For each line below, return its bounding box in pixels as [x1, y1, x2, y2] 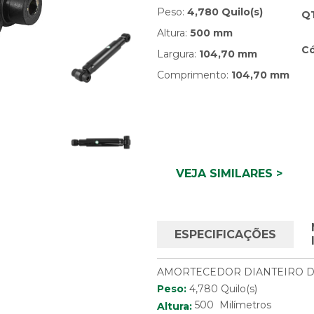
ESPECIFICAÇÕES [174, 227, 276, 241]
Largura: [156, 48, 199, 60]
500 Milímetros [191, 299, 271, 312]
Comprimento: [156, 69, 231, 81]
